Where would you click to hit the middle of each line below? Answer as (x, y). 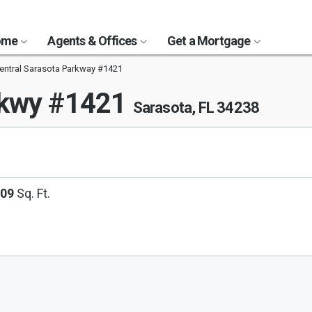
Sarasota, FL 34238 (196, 108)
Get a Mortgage (210, 41)
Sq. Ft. (32, 193)
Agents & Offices (93, 41)
